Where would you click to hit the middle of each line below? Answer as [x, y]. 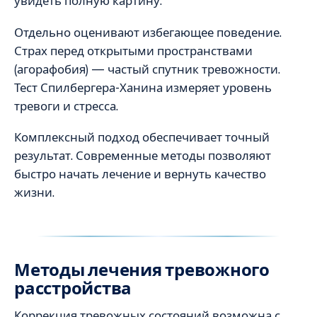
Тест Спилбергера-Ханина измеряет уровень [143, 87]
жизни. [34, 193]
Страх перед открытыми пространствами [133, 51]
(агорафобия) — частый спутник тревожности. [147, 69]
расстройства [73, 289]
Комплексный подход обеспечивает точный [142, 138]
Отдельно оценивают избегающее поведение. [148, 32]
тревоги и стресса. [66, 106]
